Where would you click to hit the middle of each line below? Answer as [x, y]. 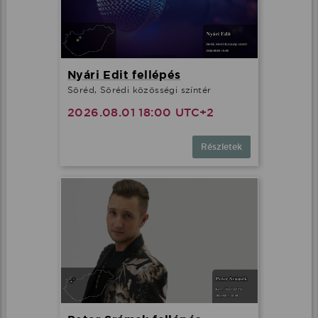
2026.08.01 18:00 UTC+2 [141, 113]
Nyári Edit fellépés [124, 75]
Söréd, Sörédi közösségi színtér [139, 90]
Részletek [221, 147]
